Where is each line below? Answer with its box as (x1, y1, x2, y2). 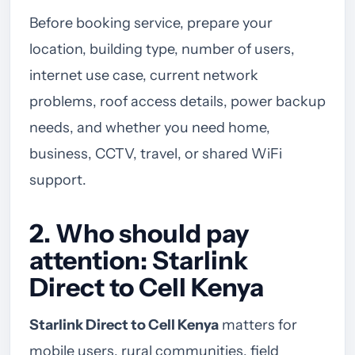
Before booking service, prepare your (29, 13, 273, 32)
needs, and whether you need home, (29, 118, 270, 136)
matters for (219, 315, 297, 334)
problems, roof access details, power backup (29, 92, 326, 110)
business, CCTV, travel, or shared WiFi (29, 144, 282, 162)
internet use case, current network (29, 66, 258, 84)
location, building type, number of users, (29, 40, 295, 58)
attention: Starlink (29, 244, 248, 276)
